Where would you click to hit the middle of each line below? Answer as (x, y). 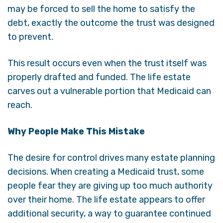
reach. (20, 105)
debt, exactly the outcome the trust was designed (111, 23)
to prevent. (30, 37)
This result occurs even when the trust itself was (107, 63)
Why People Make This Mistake (76, 131)
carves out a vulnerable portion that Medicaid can (109, 91)
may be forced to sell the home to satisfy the (101, 9)
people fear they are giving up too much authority (110, 185)
